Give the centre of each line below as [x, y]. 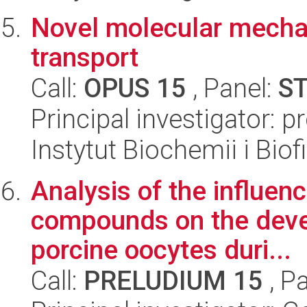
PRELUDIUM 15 [173, 281]
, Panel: [232, 88]
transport [85, 57]
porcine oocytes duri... [161, 250]
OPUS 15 [135, 88]
